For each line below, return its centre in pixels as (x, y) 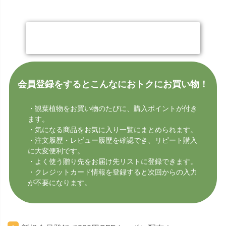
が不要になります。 (60, 182)
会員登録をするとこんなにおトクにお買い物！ (113, 84)
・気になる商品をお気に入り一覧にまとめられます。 (113, 129)
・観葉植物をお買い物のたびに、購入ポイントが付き (113, 108)
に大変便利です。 (56, 151)
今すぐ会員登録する (113, 38)
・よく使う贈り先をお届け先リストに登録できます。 (113, 161)
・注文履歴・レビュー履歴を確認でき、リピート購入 (113, 140)
